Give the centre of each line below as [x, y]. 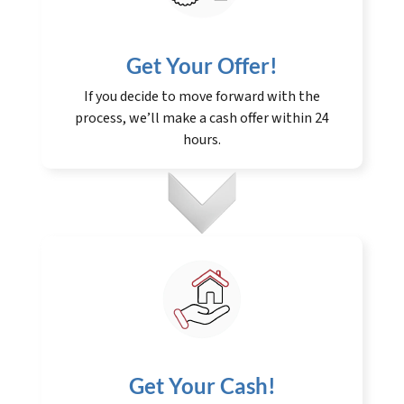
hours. [202, 140]
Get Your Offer [198, 66]
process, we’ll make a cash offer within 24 [202, 119]
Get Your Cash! [202, 386]
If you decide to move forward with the [202, 97]
